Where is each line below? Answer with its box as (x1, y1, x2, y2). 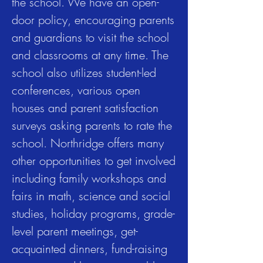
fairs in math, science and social (12, 188, 170, 204)
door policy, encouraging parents (12, 12, 174, 28)
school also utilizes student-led (12, 65, 156, 80)
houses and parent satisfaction (12, 100, 159, 116)
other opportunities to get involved (12, 153, 176, 168)
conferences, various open (12, 82, 140, 98)
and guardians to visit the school (12, 29, 169, 45)
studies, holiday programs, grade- (12, 205, 175, 221)
